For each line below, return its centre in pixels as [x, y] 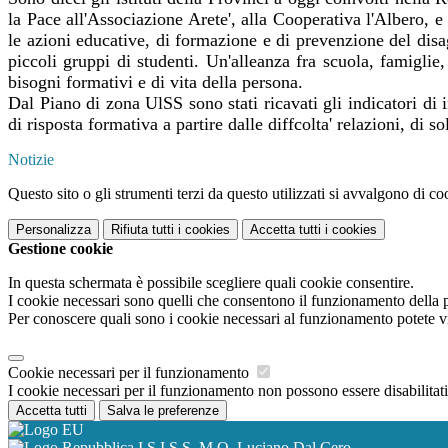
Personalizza [53, 230]
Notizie [31, 160]
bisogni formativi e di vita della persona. [155, 82]
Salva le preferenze [163, 411]
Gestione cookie [60, 249]
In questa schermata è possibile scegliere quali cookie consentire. [211, 283]
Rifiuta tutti [142, 230]
